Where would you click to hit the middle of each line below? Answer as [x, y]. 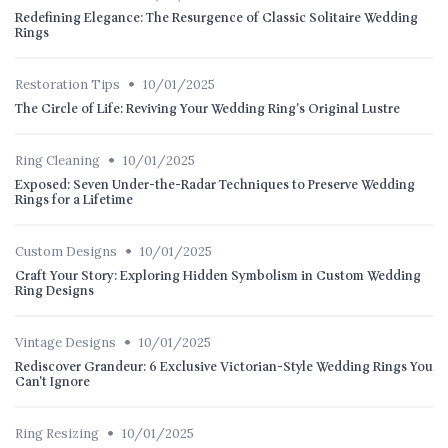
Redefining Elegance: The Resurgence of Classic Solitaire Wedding [216, 17]
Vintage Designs [65, 342]
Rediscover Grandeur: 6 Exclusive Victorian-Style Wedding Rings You [224, 366]
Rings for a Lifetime [74, 199]
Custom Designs [66, 251]
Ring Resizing [57, 433]
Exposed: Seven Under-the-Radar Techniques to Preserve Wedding [215, 184]
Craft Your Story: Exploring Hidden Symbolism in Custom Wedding [218, 275]
